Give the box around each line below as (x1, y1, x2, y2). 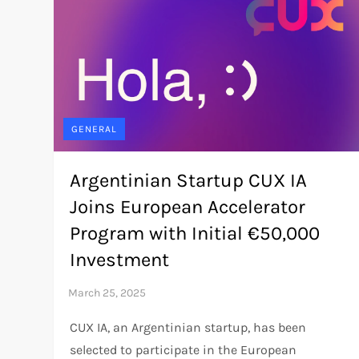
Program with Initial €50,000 (70, 222, 321, 245)
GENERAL (71, 123, 118, 135)
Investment (70, 248, 170, 272)
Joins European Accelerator (70, 196, 306, 219)
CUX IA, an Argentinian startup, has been (70, 320, 307, 336)
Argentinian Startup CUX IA (70, 169, 308, 192)
